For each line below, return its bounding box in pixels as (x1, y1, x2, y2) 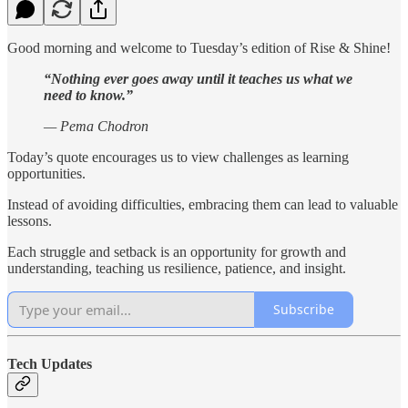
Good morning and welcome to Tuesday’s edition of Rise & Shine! (7, 39, 391, 56)
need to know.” (44, 87, 133, 103)
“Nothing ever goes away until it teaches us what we (44, 70, 352, 87)
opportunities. (7, 165, 86, 181)
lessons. (7, 212, 52, 229)
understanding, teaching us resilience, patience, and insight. (7, 260, 346, 276)
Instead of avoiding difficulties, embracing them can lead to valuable (7, 196, 398, 212)
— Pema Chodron (44, 117, 148, 134)
